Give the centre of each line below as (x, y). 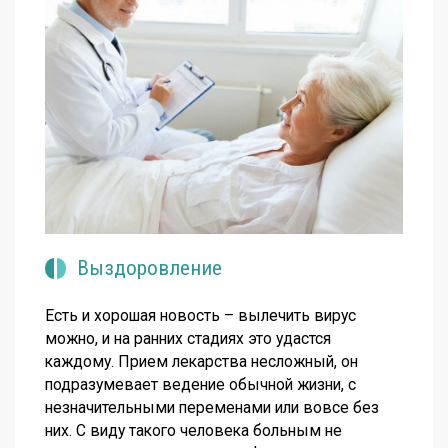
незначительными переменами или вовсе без (212, 407)
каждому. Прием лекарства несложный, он (201, 361)
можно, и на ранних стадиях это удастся (188, 338)
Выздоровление (149, 268)
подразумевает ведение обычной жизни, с (200, 384)
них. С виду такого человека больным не (193, 430)
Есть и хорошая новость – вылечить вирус (200, 315)
